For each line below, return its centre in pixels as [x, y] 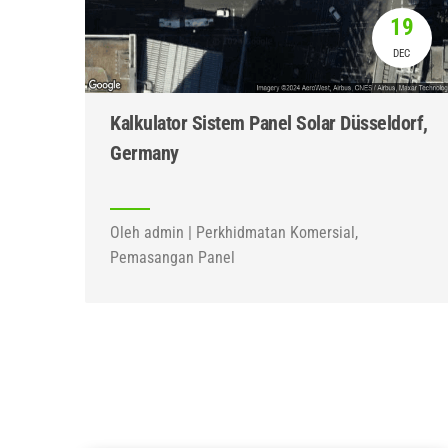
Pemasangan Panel [172, 257]
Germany [144, 153]
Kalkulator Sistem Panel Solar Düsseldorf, [269, 123]
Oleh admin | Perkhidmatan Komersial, [234, 232]
